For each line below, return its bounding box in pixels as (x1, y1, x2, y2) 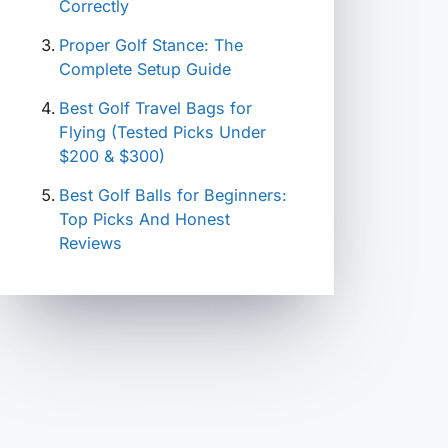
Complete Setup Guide (59, 59, 231, 79)
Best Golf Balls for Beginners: (59, 185, 287, 205)
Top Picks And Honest (59, 209, 230, 229)
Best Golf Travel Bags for (59, 98, 252, 118)
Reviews (59, 233, 122, 253)
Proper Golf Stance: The (59, 35, 243, 55)
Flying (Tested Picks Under (59, 122, 266, 142)
